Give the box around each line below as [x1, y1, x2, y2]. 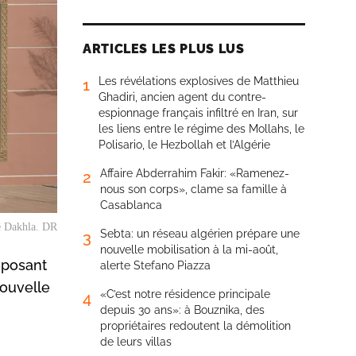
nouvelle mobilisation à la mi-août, [100, 243, 278, 256]
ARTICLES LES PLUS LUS [83, 41, 245, 56]
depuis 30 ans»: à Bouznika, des [100, 304, 265, 316]
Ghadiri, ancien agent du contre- [99, 91, 266, 103]
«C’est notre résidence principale [100, 288, 270, 300]
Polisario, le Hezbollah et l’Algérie [99, 138, 270, 151]
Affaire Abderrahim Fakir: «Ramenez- [100, 167, 289, 180]
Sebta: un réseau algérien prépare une [100, 227, 300, 240]
